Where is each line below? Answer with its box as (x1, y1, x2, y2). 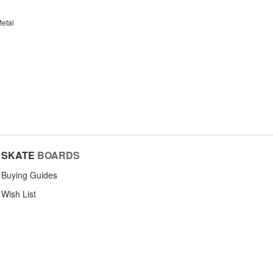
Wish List (1, 187, 36, 200)
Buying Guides (1, 168, 57, 181)
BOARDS (37, 147, 80, 162)
